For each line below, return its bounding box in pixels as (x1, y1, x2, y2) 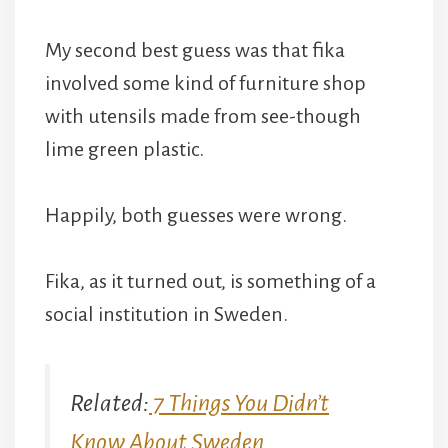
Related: (70, 390, 149, 417)
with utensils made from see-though (45, 105, 361, 128)
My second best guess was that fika (45, 39, 345, 62)
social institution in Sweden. (45, 303, 288, 326)
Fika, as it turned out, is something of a (45, 270, 376, 293)
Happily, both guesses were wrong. (45, 204, 347, 227)
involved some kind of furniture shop (45, 72, 366, 95)
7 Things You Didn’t (149, 390, 329, 417)
